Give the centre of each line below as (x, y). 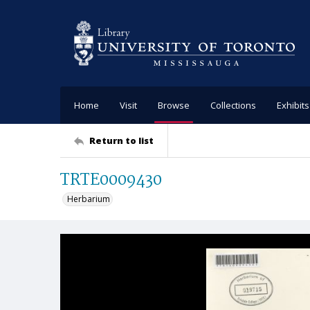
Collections (233, 105)
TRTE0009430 (111, 180)
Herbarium (89, 199)
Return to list (121, 140)
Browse (174, 105)
